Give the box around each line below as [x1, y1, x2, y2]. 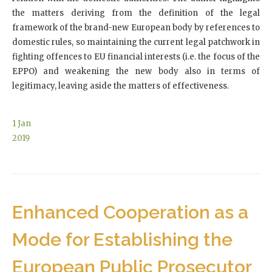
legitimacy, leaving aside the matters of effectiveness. [12, 80, 229, 91]
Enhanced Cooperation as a [12, 201, 248, 223]
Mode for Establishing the [12, 228, 233, 250]
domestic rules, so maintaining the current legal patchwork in [12, 36, 260, 47]
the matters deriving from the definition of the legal [12, 7, 260, 18]
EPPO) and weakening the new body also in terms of [12, 66, 260, 76]
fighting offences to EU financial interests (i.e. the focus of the [12, 51, 260, 62]
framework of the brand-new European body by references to [12, 22, 260, 33]
